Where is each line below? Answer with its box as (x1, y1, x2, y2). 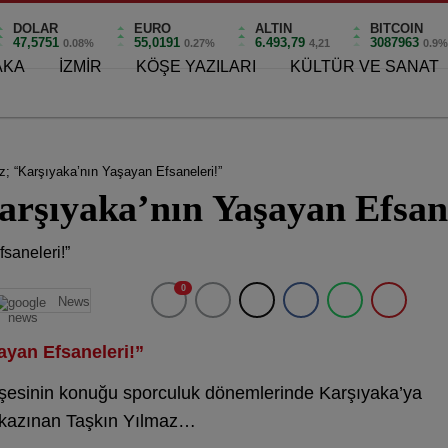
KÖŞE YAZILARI (136, 58, 256, 75)
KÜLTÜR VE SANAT (290, 58, 439, 75)
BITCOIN (370, 20, 424, 36)
